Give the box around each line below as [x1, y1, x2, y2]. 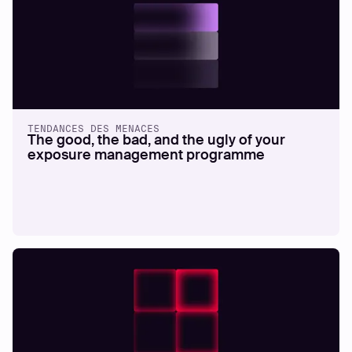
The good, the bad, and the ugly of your [27, 131, 286, 150]
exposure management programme [27, 146, 266, 165]
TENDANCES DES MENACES [27, 123, 160, 134]
